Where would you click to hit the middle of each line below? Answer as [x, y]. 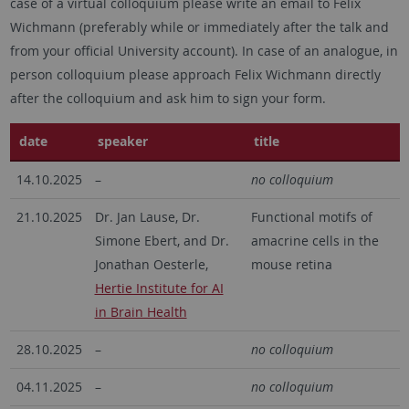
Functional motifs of [311, 217]
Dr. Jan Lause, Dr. [147, 217]
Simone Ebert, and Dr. [162, 241]
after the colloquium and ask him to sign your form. [168, 99]
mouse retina [291, 265]
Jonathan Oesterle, [151, 265]
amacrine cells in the [315, 241]
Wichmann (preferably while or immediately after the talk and [199, 27]
